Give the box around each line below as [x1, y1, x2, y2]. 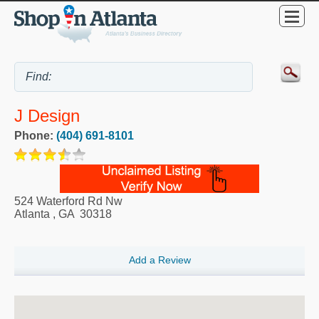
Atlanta [14, 207, 50, 220]
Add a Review [128, 254, 191, 266]
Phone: [14, 129, 56, 142]
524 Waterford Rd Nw [14, 194, 122, 207]
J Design [14, 106, 80, 126]
